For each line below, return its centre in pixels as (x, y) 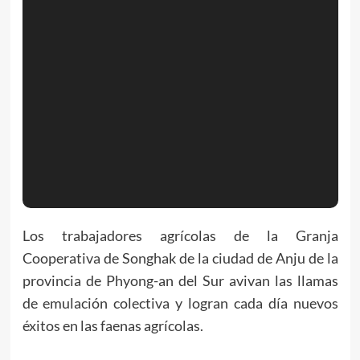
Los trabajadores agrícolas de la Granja (180, 235)
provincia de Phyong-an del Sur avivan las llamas (180, 280)
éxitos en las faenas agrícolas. (112, 325)
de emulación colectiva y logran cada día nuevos (180, 303)
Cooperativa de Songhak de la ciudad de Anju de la (180, 258)
